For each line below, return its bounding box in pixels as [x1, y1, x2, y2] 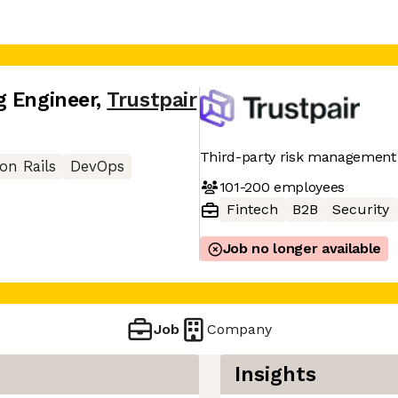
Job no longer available [222, 240, 382, 257]
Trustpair [107, 88, 197, 112]
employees [269, 178, 346, 195]
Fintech [226, 201, 278, 218]
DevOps [70, 158, 124, 175]
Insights [235, 362, 316, 386]
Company [207, 320, 273, 338]
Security [331, 201, 389, 218]
